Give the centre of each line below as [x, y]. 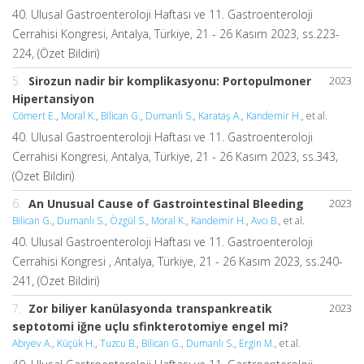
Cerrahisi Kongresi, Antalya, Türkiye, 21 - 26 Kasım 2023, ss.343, [175, 157]
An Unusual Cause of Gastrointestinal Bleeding [166, 204]
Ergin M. [257, 344]
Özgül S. [128, 221]
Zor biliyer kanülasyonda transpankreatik [150, 309]
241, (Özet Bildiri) [56, 281]
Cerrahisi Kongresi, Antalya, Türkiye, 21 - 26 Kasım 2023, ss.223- [176, 34]
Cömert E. [34, 116]
